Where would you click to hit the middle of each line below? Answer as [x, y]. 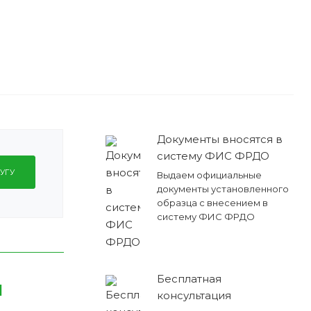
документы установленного [222, 188]
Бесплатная [189, 278]
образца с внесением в [212, 202]
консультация [194, 295]
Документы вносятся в [219, 139]
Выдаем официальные [209, 175]
